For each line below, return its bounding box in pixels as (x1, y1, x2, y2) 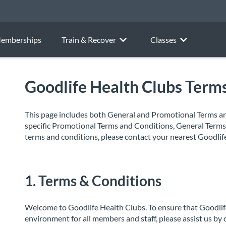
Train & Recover (61, 34, 116, 44)
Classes (150, 34, 177, 44)
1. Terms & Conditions (25, 172, 161, 189)
